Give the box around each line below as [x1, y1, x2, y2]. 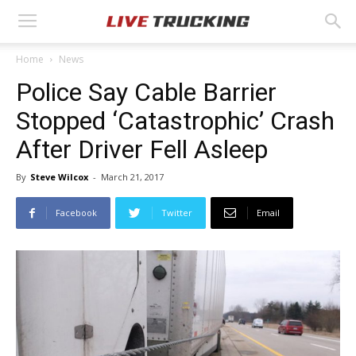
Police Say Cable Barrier [16, 77, 277, 107]
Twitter [161, 207, 192, 219]
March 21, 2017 [101, 171, 164, 183]
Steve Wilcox [30, 171, 88, 183]
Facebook [56, 207, 97, 219]
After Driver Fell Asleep [16, 134, 268, 164]
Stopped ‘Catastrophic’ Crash [16, 106, 335, 136]
